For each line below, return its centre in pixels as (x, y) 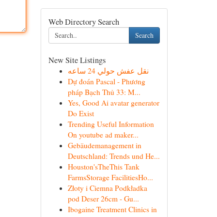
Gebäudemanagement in (104, 145)
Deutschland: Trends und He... (114, 156)
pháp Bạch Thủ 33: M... (104, 92)
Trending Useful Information (111, 124)
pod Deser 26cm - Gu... (103, 199)
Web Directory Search (84, 22)
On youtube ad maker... (103, 135)
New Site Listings (77, 60)
